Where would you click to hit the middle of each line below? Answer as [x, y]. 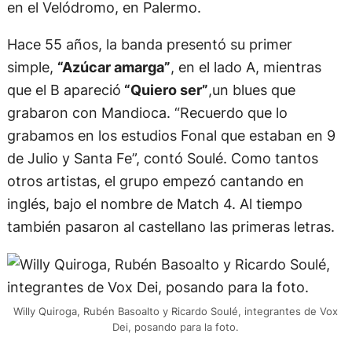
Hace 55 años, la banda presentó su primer [149, 44]
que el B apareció [64, 90]
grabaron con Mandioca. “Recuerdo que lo [147, 113]
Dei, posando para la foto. [176, 327]
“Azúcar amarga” [114, 67]
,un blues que [251, 90]
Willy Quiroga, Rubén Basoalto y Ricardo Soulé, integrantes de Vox [176, 312]
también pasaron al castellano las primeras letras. [170, 227]
